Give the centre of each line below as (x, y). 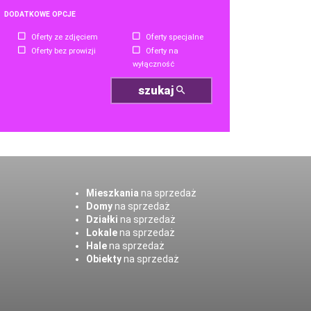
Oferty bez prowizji (64, 51)
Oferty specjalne (174, 37)
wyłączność (153, 65)
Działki (102, 220)
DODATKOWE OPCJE (40, 14)
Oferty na (162, 51)
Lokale (101, 233)
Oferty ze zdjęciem (65, 37)
